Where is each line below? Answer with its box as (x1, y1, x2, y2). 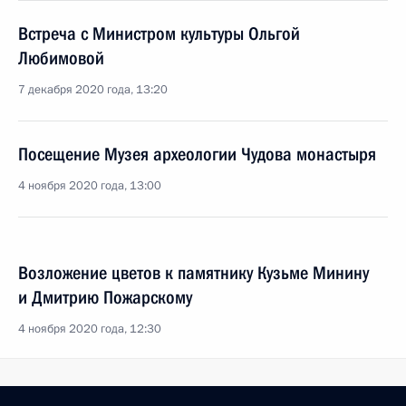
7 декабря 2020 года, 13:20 (18, 82, 168, 98)
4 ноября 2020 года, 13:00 (18, 178, 161, 194)
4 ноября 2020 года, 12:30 (18, 321, 161, 337)
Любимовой (18, 47, 104, 69)
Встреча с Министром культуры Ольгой (18, 23, 300, 44)
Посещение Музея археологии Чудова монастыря (18, 143, 376, 165)
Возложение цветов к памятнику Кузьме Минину (18, 262, 369, 284)
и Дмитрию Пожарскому (18, 286, 192, 308)
